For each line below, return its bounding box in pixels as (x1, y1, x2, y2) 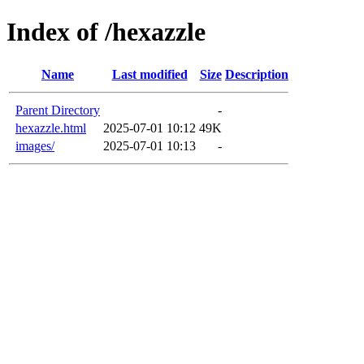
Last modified (111, 67, 188, 81)
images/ (15, 138, 54, 153)
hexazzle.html (15, 120, 86, 135)
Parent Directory (15, 102, 100, 117)
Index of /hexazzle (6, 17, 206, 47)
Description (225, 67, 288, 81)
